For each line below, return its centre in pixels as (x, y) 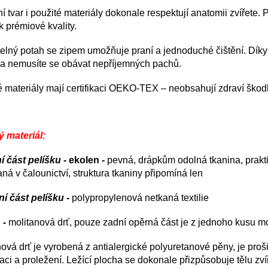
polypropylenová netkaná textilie (140, 197)
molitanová (32, 222)
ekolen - (87, 160)
